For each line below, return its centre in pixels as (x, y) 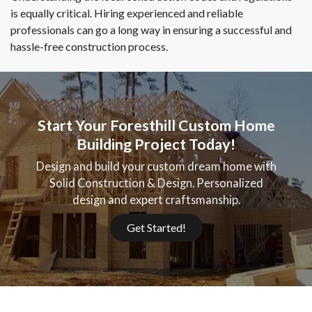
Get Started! (156, 227)
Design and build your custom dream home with (156, 166)
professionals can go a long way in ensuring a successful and (151, 30)
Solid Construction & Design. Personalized (156, 182)
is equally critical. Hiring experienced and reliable (127, 13)
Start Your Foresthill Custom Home (156, 126)
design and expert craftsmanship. (156, 199)
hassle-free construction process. (89, 47)
